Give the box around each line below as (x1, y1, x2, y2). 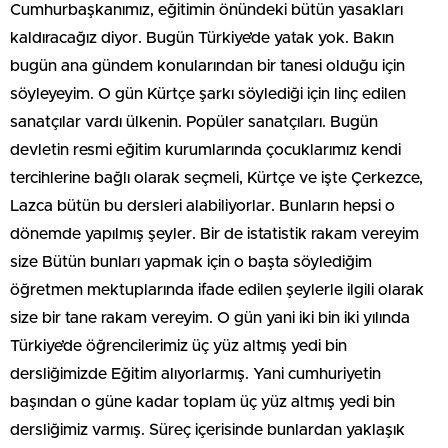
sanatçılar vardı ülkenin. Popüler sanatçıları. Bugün (10, 114, 378, 131)
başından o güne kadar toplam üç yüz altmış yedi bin (10, 394, 395, 411)
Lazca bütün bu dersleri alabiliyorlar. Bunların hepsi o (10, 198, 395, 215)
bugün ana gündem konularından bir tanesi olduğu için (10, 58, 405, 75)
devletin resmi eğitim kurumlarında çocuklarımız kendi (10, 142, 401, 159)
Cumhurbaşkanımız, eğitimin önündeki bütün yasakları (10, 2, 403, 19)
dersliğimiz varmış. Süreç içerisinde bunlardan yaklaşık (10, 422, 405, 439)
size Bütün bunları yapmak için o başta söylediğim (10, 254, 372, 271)
